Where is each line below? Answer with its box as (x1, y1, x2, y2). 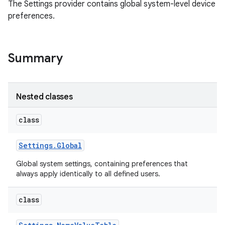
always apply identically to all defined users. (16, 169, 162, 178)
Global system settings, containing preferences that (16, 159, 188, 168)
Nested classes (16, 92, 73, 102)
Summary (8, 51, 63, 66)
